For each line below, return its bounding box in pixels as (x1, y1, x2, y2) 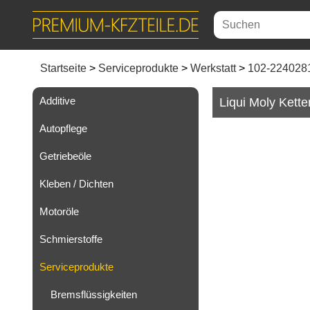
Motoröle (39, 206, 79, 217)
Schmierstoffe (39, 233, 102, 245)
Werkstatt (190, 62, 236, 74)
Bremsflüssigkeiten (51, 289, 137, 300)
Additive (39, 95, 75, 107)
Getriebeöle (39, 150, 91, 162)
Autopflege (39, 122, 87, 134)
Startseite (40, 62, 86, 74)
